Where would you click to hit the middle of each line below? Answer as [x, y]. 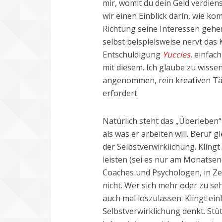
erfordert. [121, 93]
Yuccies [176, 55]
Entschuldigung [133, 55]
